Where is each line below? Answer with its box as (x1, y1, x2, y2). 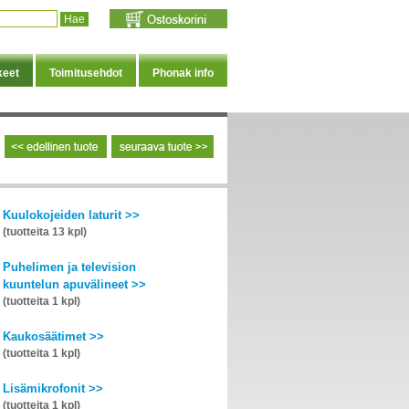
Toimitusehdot (49, 67, 122, 79)
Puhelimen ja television (3, 260, 136, 274)
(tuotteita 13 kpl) (3, 225, 87, 238)
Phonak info (152, 67, 214, 79)
